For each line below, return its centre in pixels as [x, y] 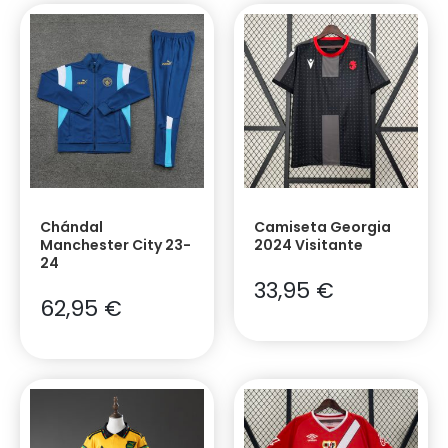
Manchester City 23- [115, 244]
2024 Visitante [308, 244]
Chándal [71, 226]
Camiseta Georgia [322, 226]
